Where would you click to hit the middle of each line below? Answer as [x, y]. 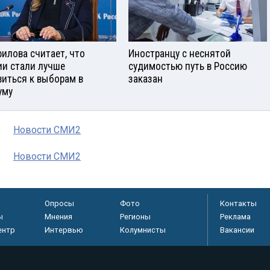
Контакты [238, 203]
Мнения [58, 216]
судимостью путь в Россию [188, 66]
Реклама [235, 216]
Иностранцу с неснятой [180, 53]
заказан [146, 79]
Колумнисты [143, 230]
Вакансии [237, 230]
